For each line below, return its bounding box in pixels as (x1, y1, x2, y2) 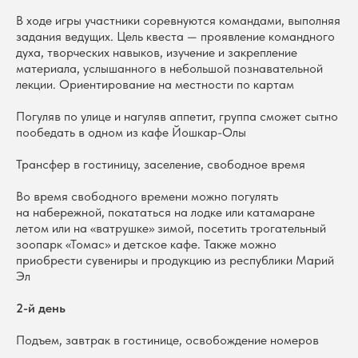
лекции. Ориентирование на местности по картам (16, 77, 294, 92)
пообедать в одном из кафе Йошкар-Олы (16, 125, 246, 140)
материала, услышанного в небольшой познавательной (16, 61, 323, 76)
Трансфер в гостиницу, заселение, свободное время (16, 157, 305, 172)
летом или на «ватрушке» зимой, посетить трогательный (16, 221, 326, 236)
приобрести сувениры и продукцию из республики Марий (16, 253, 334, 268)
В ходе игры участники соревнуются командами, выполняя (16, 13, 340, 28)
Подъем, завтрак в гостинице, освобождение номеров (16, 332, 319, 348)
